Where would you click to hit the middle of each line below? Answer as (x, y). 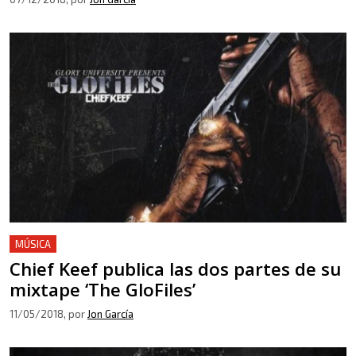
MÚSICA (33, 244)
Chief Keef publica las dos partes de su (175, 269)
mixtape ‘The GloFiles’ (103, 289)
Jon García (110, 313)
